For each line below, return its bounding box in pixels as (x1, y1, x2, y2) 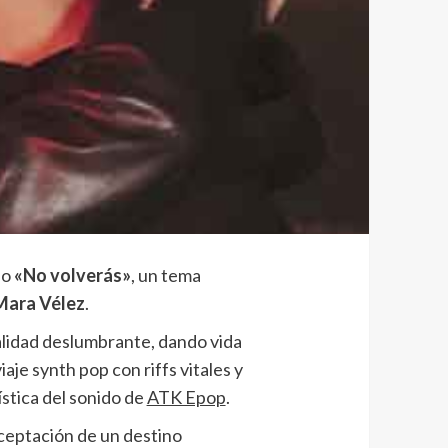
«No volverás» (13, 263, 131, 286)
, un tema (130, 263, 201, 286)
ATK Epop (146, 385, 226, 408)
